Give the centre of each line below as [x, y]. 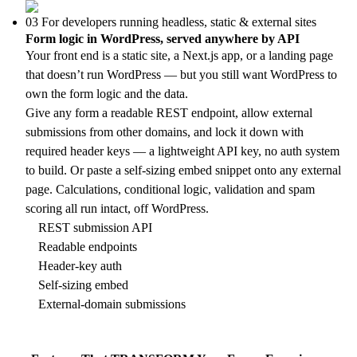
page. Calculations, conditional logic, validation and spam [170, 189]
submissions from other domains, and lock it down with [165, 132]
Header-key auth [80, 266]
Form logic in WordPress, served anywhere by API [163, 39]
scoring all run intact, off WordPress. [117, 208]
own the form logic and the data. [107, 94]
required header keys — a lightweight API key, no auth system [182, 151]
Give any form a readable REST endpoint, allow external [169, 113]
